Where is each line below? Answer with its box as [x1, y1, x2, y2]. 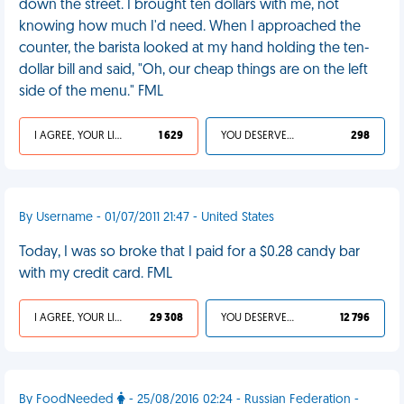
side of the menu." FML [19, 85, 163, 99]
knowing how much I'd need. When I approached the [19, 20, 361, 34]
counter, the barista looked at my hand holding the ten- [19, 41, 369, 56]
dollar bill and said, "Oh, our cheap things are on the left [19, 63, 368, 78]
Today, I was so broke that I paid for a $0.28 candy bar [19, 245, 360, 260]
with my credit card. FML [19, 267, 172, 281]
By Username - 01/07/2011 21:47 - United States [19, 211, 274, 225]
